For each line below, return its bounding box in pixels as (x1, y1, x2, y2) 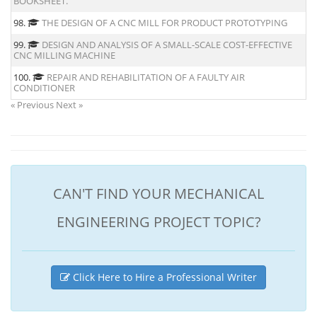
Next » (56, 98, 83, 111)
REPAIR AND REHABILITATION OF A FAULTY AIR (47, 70, 245, 83)
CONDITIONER (13, 81, 75, 94)
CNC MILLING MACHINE (13, 48, 115, 62)
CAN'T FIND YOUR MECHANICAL (53, 183, 264, 203)
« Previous (11, 98, 56, 111)
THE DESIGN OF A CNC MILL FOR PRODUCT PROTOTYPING (42, 16, 287, 29)
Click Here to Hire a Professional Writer (70, 270, 257, 284)
